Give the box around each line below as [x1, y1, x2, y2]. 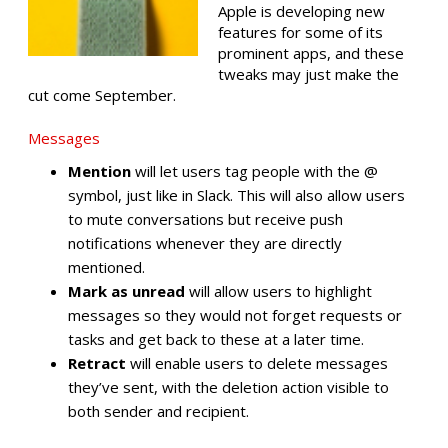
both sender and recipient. [68, 401, 249, 422]
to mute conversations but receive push [68, 209, 343, 230]
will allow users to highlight [185, 281, 372, 302]
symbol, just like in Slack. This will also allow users [68, 185, 405, 206]
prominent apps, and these [218, 42, 404, 63]
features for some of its [218, 21, 383, 42]
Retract [68, 353, 126, 374]
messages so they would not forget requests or [68, 305, 402, 326]
